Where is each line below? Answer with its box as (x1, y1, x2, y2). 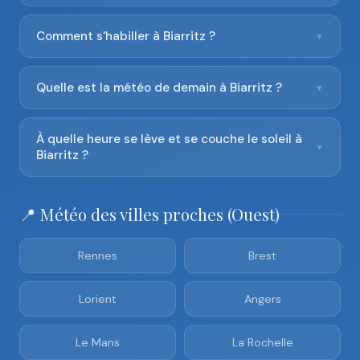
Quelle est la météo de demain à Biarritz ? (36, 80, 282, 96)
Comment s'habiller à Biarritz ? (36, 28, 215, 44)
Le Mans (76, 335, 120, 350)
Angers (243, 292, 281, 306)
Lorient (79, 292, 117, 306)
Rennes (78, 248, 117, 263)
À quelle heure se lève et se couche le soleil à (36, 131, 302, 147)
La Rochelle (231, 335, 293, 350)
